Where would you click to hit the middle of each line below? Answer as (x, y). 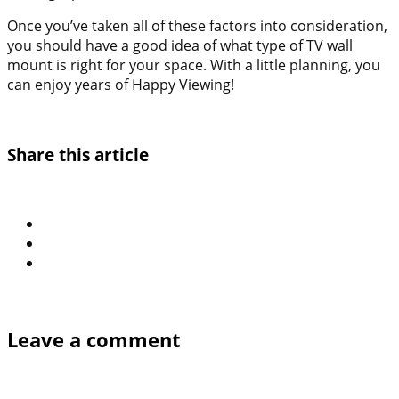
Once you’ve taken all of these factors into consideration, (197, 25)
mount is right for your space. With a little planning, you (194, 65)
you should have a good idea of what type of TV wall (180, 45)
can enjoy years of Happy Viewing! (121, 84)
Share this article (78, 154)
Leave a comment (94, 339)
